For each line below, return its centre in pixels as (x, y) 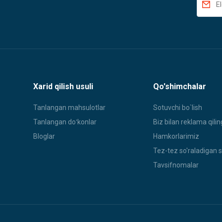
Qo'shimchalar (180, 87)
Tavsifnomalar (176, 165)
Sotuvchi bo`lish (178, 108)
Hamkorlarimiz (176, 137)
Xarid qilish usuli (63, 87)
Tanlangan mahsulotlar (69, 108)
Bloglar (44, 137)
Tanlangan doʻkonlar (65, 122)
